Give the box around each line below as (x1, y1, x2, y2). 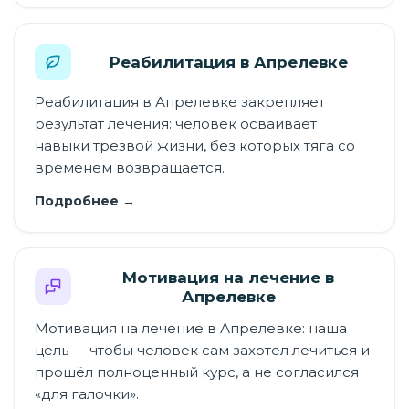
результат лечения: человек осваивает (35, 115, 317, 132)
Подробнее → (35, 193, 135, 209)
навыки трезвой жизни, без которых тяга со (35, 137, 355, 154)
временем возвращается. (35, 159, 225, 176)
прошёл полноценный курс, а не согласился (35, 363, 359, 381)
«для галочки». (35, 385, 139, 403)
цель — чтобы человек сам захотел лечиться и (35, 341, 370, 359)
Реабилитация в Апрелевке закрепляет (35, 93, 325, 110)
